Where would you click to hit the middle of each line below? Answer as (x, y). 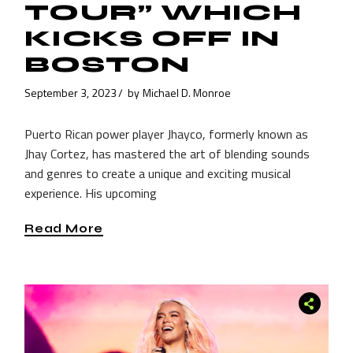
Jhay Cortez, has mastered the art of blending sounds (167, 154)
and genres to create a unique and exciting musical (158, 174)
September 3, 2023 (71, 92)
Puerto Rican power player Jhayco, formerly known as (167, 134)
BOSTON (108, 65)
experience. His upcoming (91, 193)
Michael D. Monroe (187, 92)
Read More (64, 228)
